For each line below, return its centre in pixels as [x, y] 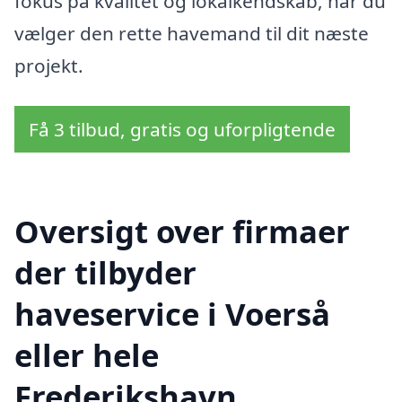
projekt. [49, 65]
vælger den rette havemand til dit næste [192, 33]
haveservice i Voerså [172, 314]
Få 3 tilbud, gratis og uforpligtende [182, 130]
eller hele [87, 355]
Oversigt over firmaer [182, 232]
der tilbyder [105, 273]
